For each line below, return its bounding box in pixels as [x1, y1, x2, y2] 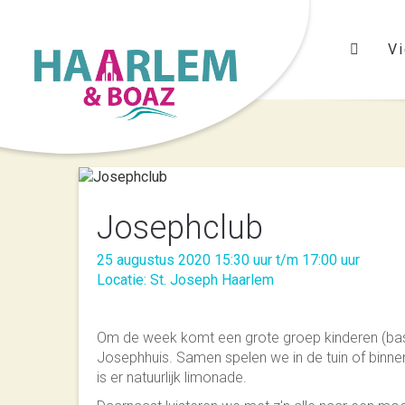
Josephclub [97, 209, 263, 247]
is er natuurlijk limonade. [97, 369, 247, 386]
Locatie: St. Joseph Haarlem [97, 271, 274, 288]
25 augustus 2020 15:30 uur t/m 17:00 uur [97, 251, 360, 268]
